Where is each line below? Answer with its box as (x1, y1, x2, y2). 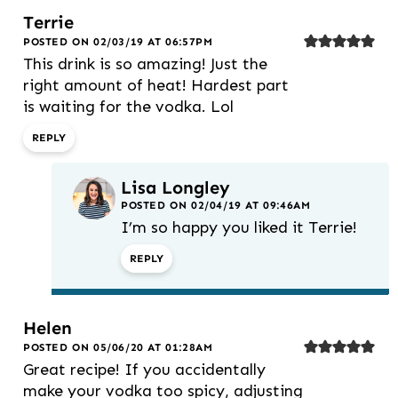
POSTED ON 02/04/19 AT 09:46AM (121, 199, 311, 212)
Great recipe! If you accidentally (23, 360, 266, 380)
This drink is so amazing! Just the (23, 54, 267, 75)
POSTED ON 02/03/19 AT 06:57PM (23, 36, 213, 49)
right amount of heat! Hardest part (23, 76, 289, 96)
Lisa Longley (121, 177, 230, 199)
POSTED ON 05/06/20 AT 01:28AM (23, 341, 213, 354)
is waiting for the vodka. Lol (23, 97, 234, 117)
